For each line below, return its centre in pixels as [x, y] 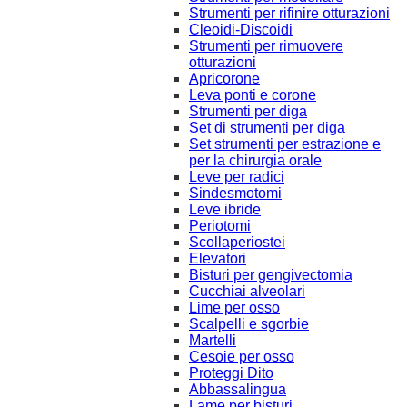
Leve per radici [237, 176]
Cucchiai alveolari [247, 291]
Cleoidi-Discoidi [241, 29]
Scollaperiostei [237, 242]
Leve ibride [225, 209]
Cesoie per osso [242, 356]
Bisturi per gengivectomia [271, 274]
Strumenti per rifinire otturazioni [289, 13]
